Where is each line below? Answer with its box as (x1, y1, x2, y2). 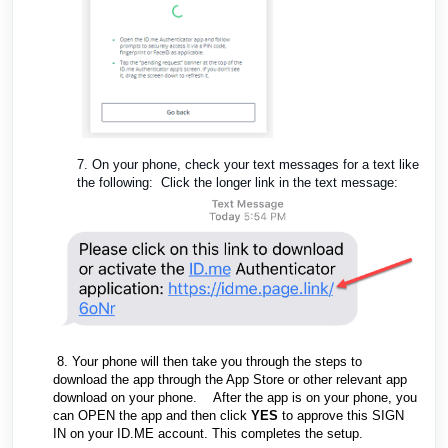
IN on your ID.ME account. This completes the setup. (53, 425, 363, 441)
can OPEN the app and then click (53, 407, 251, 423)
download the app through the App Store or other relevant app (53, 371, 407, 387)
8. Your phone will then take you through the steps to (57, 353, 362, 369)
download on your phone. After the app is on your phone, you (53, 389, 417, 405)
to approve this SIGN (278, 407, 404, 423)
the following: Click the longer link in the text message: (77, 175, 398, 191)
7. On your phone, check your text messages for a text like (77, 157, 419, 173)
